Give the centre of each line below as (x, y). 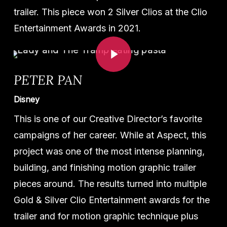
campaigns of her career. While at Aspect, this (110, 135)
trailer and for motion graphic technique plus (106, 216)
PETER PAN (48, 80)
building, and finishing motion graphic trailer (105, 167)
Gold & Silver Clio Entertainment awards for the (111, 200)
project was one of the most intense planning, (109, 151)
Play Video (107, 35)
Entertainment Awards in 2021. (77, 28)
